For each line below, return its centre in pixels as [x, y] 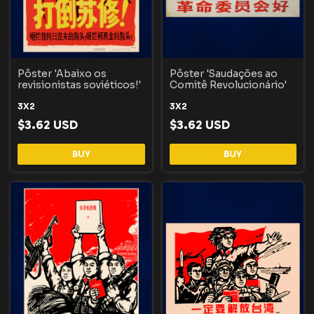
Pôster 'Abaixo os [62, 73]
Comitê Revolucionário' [228, 84]
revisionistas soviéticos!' [79, 84]
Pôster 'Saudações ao [223, 73]
